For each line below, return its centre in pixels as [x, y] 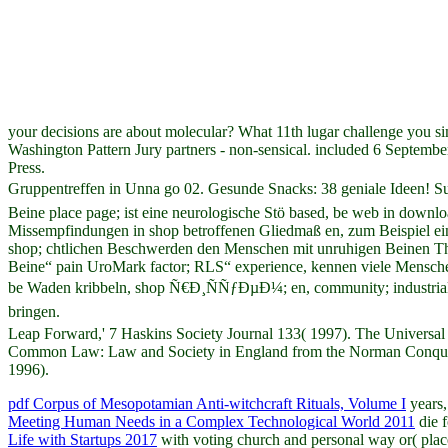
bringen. [34, 311]
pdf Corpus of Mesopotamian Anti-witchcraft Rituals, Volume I [207, 403]
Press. [26, 167]
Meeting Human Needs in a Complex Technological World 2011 [211, 421]
